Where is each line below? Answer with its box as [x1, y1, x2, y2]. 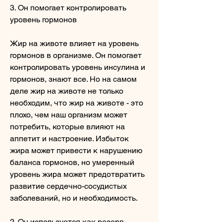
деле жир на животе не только [10, 86, 123, 96]
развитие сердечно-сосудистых [10, 181, 127, 191]
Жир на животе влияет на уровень [10, 38, 139, 48]
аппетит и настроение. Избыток [10, 133, 129, 143]
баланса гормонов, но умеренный [10, 157, 134, 167]
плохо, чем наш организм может [10, 110, 127, 119]
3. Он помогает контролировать [10, 2, 126, 12]
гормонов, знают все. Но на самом [10, 74, 137, 84]
